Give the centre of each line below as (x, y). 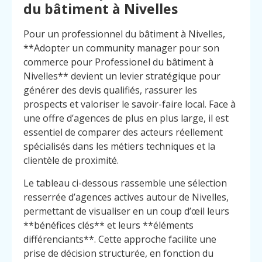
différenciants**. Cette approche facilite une (120, 239)
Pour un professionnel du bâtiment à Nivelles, (124, 34)
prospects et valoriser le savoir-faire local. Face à (130, 104)
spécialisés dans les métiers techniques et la (119, 146)
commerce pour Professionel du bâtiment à (118, 62)
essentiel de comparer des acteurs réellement (123, 132)
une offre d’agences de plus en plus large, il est (126, 118)
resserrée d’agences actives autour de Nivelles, (126, 197)
